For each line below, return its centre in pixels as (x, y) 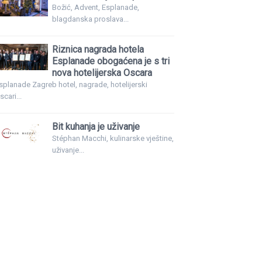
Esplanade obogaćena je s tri (111, 61)
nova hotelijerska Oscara (102, 73)
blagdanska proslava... (90, 19)
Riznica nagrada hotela (98, 49)
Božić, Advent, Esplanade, (96, 7)
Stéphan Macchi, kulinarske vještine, (113, 138)
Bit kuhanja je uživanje (96, 126)
